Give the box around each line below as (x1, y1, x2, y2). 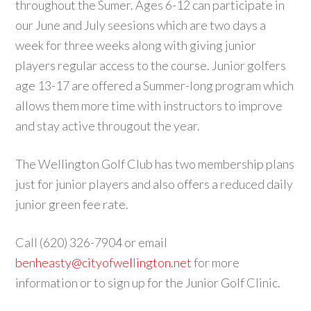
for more (192, 255, 240, 270)
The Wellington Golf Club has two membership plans (15, 156, 295, 171)
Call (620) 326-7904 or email (15, 235, 168, 250)
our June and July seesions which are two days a (15, 17, 267, 33)
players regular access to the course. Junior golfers (15, 58, 287, 73)
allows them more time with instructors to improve (15, 98, 283, 113)
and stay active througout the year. (15, 118, 201, 133)
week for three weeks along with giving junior (15, 37, 257, 53)
